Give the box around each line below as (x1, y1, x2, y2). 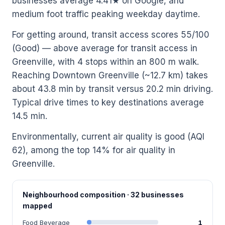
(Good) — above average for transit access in (12, 43, 197, 53)
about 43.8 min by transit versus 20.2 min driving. (12, 83, 213, 94)
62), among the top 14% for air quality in (12, 145, 175, 155)
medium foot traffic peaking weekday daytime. (12, 9, 200, 19)
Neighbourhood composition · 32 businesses (23, 190, 184, 199)
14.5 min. (12, 110, 47, 121)
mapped (23, 201, 52, 210)
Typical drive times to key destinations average (12, 97, 204, 107)
